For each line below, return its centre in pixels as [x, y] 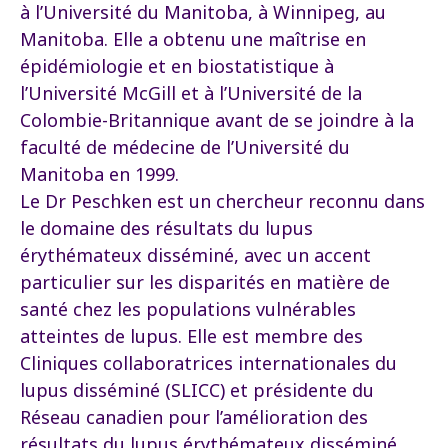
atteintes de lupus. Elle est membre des [191, 336]
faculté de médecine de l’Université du [185, 147]
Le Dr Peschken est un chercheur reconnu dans [222, 201]
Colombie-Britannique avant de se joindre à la [217, 120]
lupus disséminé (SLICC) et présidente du [197, 390]
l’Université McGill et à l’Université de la [191, 93]
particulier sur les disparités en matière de [205, 282]
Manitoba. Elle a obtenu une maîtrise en [193, 39]
